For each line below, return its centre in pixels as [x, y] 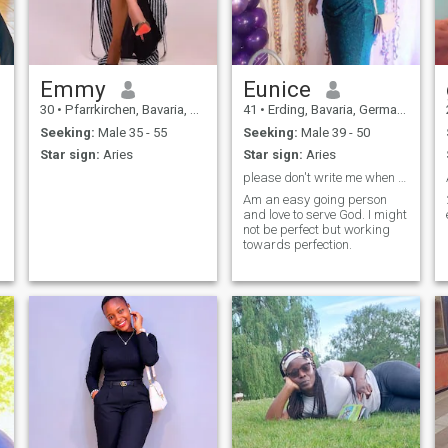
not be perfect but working [316, 230]
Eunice [276, 89]
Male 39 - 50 [333, 132]
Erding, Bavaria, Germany [330, 110]
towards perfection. [297, 245]
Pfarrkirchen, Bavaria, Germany [125, 110]
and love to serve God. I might [324, 215]
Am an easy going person [277, 200]
